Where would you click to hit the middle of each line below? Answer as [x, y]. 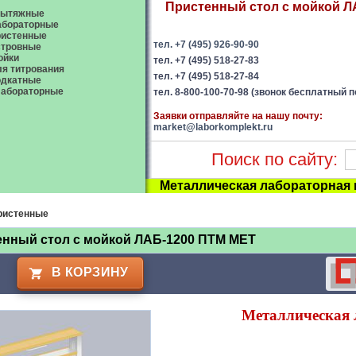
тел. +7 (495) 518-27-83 [206, 60]
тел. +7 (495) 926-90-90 [206, 44]
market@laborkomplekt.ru [213, 127]
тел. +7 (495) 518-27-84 [206, 76]
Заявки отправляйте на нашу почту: [238, 116]
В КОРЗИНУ [90, 272]
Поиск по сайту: [275, 159]
